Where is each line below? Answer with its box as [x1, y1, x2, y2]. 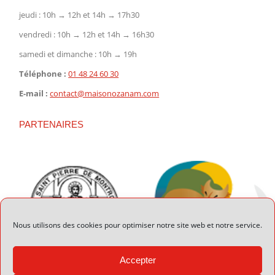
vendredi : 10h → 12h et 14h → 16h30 [19, 28, 155, 40]
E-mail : [19, 87, 48, 99]
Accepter [119, 254, 156, 265]
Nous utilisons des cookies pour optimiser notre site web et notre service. [13, 220, 262, 230]
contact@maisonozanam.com [50, 87, 160, 99]
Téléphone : [19, 68, 67, 79]
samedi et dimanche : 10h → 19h [19, 48, 137, 60]
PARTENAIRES [19, 118, 84, 130]
